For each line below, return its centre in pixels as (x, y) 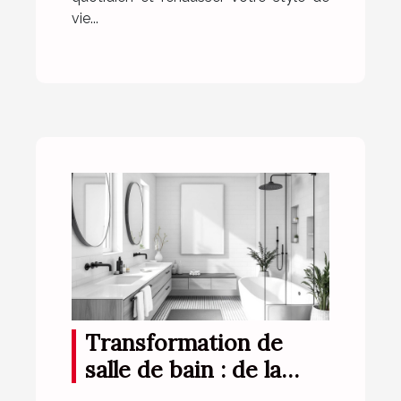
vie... (85, 19)
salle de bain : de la (183, 369)
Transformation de (184, 342)
